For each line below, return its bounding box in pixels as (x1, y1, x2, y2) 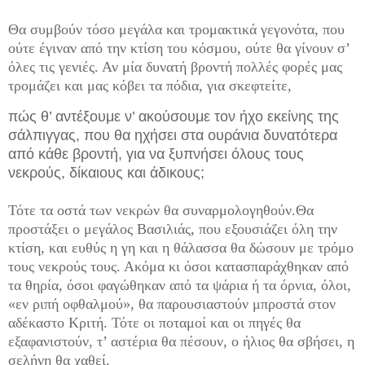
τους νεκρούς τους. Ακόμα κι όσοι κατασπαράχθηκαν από (8, 258, 349, 275)
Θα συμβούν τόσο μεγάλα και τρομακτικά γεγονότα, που (8, 20, 345, 37)
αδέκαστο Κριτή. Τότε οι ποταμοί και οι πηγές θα (8, 314, 301, 332)
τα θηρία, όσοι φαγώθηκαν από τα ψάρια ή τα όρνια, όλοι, (8, 277, 351, 294)
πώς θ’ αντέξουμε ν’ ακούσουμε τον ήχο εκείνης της (8, 108, 339, 125)
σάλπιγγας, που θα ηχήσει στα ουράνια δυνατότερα (8, 127, 337, 144)
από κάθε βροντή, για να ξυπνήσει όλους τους (8, 146, 304, 163)
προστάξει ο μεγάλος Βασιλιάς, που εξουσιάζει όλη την (8, 221, 337, 238)
